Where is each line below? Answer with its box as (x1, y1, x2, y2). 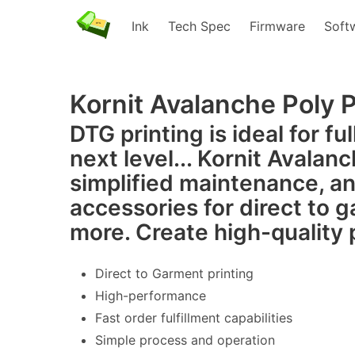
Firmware (250, 18, 305, 34)
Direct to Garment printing (95, 265, 254, 281)
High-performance (95, 288, 206, 303)
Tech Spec (168, 18, 231, 34)
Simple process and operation (95, 332, 275, 348)
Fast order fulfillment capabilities (95, 310, 292, 326)
